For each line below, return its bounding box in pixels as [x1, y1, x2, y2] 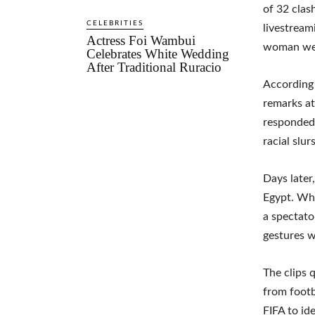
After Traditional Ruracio [86, 59, 222, 75]
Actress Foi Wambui [86, 32, 196, 48]
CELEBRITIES [86, 19, 144, 27]
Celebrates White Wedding [86, 46, 230, 61]
